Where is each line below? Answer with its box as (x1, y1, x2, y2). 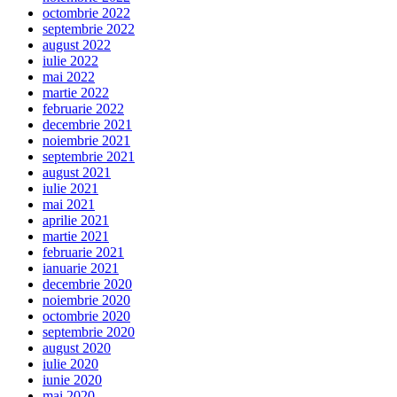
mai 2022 (43, 69, 95, 85)
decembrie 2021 (43, 117, 132, 133)
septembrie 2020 (43, 324, 135, 340)
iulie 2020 (43, 356, 98, 372)
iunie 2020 (43, 372, 102, 388)
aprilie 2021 (43, 213, 109, 229)
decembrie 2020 (43, 276, 132, 292)
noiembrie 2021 (43, 133, 130, 149)
